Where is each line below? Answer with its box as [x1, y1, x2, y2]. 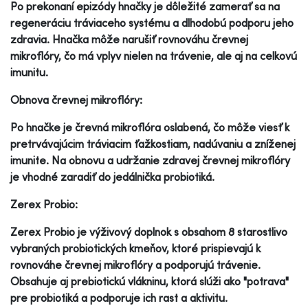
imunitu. [10, 65, 48, 79]
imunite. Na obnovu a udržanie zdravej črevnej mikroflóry [10, 153, 290, 167]
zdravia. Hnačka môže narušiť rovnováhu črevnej [10, 32, 248, 46]
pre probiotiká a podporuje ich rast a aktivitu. [10, 290, 228, 305]
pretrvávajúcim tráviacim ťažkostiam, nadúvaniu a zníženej [10, 136, 296, 151]
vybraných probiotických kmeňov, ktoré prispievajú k [10, 241, 261, 255]
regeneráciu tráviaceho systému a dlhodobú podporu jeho [10, 15, 294, 30]
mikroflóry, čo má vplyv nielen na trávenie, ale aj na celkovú [10, 48, 297, 63]
